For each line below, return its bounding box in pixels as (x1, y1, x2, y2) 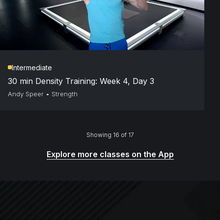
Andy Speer (8, 89, 44, 98)
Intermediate (12, 63, 52, 72)
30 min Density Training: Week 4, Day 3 (8, 76, 154, 86)
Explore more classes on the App (46, 149, 174, 159)
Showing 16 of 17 (86, 131, 134, 138)
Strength (52, 89, 78, 98)
